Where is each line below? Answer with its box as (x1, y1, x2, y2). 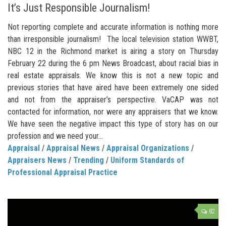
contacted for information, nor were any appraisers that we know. (8, 106, 218, 117)
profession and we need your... (8, 131, 103, 141)
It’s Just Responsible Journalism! (8, 1, 150, 14)
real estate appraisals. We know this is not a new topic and (8, 70, 218, 80)
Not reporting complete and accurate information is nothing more (8, 22, 218, 32)
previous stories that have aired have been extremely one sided (8, 82, 218, 92)
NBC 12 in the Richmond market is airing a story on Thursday (8, 46, 218, 56)
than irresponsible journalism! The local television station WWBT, (8, 34, 218, 44)
